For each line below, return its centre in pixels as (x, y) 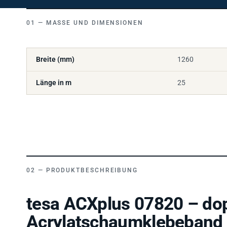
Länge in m (54, 77)
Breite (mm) (55, 53)
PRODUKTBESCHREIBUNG (92, 164)
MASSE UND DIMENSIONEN (92, 17)
